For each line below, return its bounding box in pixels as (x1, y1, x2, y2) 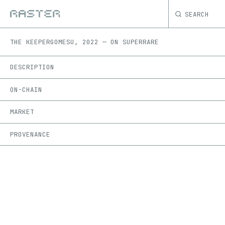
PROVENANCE (10, 130, 50, 139)
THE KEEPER (10, 38, 50, 46)
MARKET (10, 107, 34, 117)
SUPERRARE (123, 38, 159, 46)
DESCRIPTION (10, 63, 54, 72)
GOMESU (50, 38, 74, 46)
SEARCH (185, 10, 209, 18)
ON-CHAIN (10, 85, 42, 94)
